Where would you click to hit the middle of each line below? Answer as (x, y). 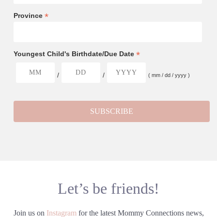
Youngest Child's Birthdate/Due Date (75, 54)
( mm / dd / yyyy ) (169, 75)
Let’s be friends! (108, 189)
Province (29, 15)
